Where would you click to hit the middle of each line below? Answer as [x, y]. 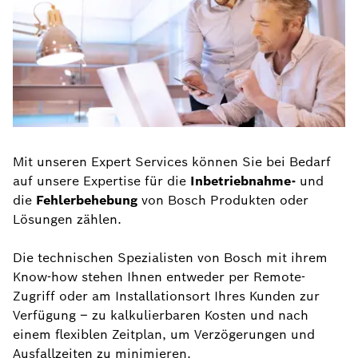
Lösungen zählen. [67, 219]
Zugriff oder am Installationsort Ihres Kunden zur [166, 296]
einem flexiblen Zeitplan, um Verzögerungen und [164, 334]
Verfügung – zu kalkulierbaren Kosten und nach [161, 315]
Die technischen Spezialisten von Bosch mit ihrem [170, 258]
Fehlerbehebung [87, 200]
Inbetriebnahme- [243, 181]
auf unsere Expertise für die [101, 181]
